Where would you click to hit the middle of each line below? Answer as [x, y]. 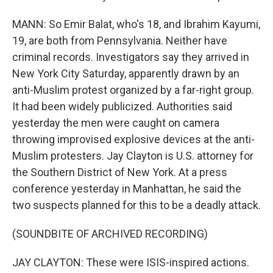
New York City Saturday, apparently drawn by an [126, 73]
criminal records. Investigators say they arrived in [131, 57]
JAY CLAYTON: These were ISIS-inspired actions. [131, 262]
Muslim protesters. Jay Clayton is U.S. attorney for [133, 156]
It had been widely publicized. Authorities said [122, 106]
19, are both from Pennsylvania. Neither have [120, 41]
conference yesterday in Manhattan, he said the [127, 189]
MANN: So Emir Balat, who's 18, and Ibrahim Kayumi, [136, 24]
